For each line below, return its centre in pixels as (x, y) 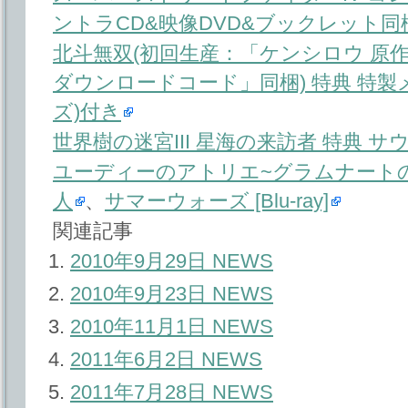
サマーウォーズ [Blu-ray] (217, 201)
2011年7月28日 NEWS (172, 393)
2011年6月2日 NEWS (166, 360)
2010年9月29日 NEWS (172, 260)
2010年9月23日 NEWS (172, 293)
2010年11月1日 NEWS (172, 326)
